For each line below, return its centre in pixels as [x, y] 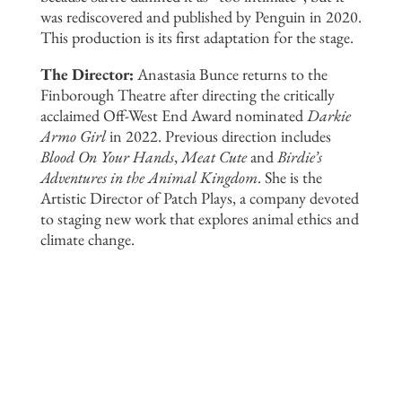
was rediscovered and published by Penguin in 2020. [201, 17]
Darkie [328, 116]
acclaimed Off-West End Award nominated [173, 116]
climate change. [87, 240]
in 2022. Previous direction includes [218, 136]
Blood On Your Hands [107, 157]
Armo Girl [73, 136]
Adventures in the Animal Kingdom [149, 178]
